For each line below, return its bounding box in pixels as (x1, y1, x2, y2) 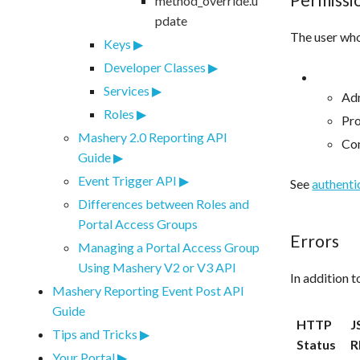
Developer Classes (103, 59, 206, 75)
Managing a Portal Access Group (77, 239, 260, 255)
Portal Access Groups (77, 215, 198, 231)
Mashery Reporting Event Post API (51, 282, 244, 298)
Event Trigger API (77, 172, 177, 188)
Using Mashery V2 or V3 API (77, 259, 236, 275)
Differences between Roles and (77, 195, 249, 211)
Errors (290, 231, 340, 251)
